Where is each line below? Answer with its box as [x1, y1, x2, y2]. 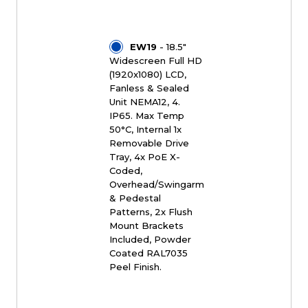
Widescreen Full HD [109, 55, 202, 67]
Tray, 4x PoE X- [109, 151, 180, 163]
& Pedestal [109, 192, 161, 204]
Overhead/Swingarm [109, 179, 204, 190]
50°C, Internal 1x [109, 124, 181, 135]
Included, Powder [109, 234, 191, 245]
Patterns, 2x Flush [109, 206, 192, 218]
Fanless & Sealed [109, 82, 189, 94]
